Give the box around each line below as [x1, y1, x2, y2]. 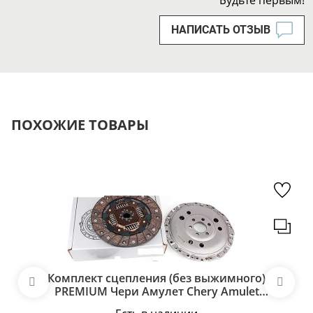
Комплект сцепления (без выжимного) [48, 270, 265, 286]
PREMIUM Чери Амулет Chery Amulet [54, 283, 259, 299]
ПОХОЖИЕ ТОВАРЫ [11, 115, 149, 134]
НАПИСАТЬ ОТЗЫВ [171, 23, 270, 36]
